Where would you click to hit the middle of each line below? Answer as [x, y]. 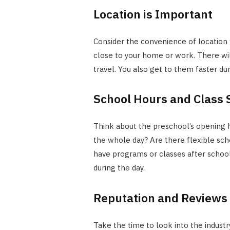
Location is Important [153, 14]
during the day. [119, 168]
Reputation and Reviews [160, 197]
